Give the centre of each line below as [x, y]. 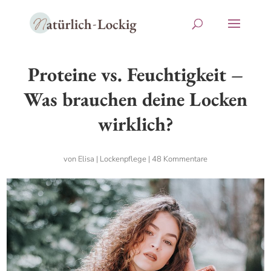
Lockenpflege [123, 159]
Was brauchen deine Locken [135, 99]
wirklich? [135, 124]
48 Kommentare [180, 159]
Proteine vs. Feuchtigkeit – [135, 74]
